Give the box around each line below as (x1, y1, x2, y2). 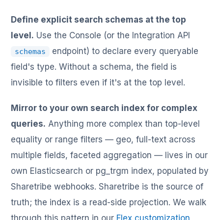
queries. (11, 119, 46, 129)
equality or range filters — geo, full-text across (11, 135, 196, 145)
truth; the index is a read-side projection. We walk (11, 197, 207, 208)
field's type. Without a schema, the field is (11, 62, 177, 72)
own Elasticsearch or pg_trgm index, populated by (11, 166, 209, 176)
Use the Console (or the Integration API (34, 30, 191, 41)
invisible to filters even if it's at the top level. (11, 78, 186, 88)
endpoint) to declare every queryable (50, 46, 199, 56)
